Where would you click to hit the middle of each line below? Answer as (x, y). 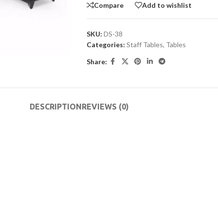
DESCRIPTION (56, 107)
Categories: (106, 45)
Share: (97, 61)
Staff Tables (145, 45)
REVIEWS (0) (105, 107)
